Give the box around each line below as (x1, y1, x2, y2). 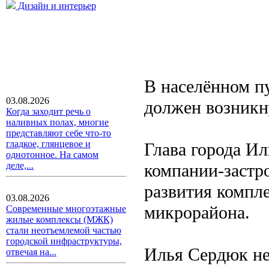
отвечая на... (6, 247, 56, 257)
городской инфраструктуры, (6, 236, 122, 246)
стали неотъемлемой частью (6, 225, 121, 235)
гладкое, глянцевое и (6, 139, 91, 149)
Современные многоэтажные (6, 204, 126, 214)
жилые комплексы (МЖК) (6, 214, 113, 225)
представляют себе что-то (6, 128, 111, 138)
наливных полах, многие (6, 117, 109, 127)
